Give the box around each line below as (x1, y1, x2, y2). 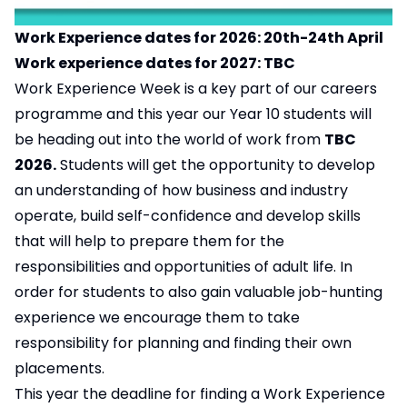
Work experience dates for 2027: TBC (15, 53, 295, 74)
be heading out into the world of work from (15, 129, 324, 151)
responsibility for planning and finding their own (15, 333, 352, 354)
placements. (15, 358, 104, 380)
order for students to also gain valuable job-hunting (15, 282, 382, 303)
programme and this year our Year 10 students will (15, 104, 372, 125)
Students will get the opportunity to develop (56, 154, 375, 176)
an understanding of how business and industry (15, 180, 348, 202)
